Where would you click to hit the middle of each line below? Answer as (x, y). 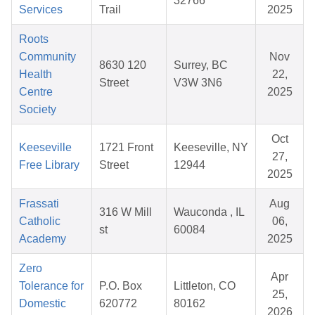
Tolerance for (51, 286)
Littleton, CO (205, 286)
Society (38, 110)
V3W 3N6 (198, 83)
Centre (36, 92)
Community (47, 57)
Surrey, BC (201, 65)
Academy (43, 239)
